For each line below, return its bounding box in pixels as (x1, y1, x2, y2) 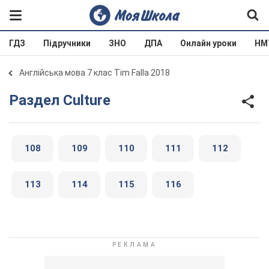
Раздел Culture (19, 91, 110, 109)
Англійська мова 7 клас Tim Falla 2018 (19, 68, 170, 77)
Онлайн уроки (180, 38, 237, 48)
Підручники (43, 38, 91, 48)
